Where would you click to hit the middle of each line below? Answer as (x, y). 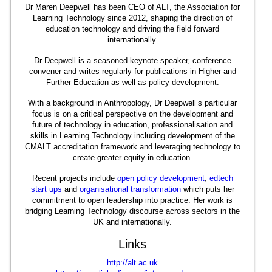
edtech (221, 178)
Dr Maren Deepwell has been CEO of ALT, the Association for (132, 7)
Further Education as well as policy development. (132, 82)
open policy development (161, 178)
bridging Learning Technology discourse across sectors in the (132, 211)
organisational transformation (130, 189)
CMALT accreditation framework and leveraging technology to (132, 147)
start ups (46, 189)
